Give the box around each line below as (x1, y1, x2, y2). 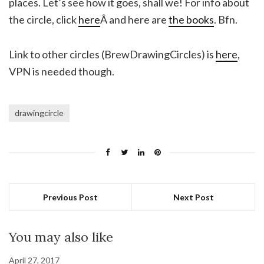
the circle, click (9, 12, 78, 26)
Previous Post (43, 192, 98, 202)
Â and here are (100, 12, 169, 26)
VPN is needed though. (9, 64, 114, 78)
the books (169, 12, 214, 26)
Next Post (173, 192, 214, 202)
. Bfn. (214, 12, 237, 26)
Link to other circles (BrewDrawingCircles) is (9, 47, 216, 61)
